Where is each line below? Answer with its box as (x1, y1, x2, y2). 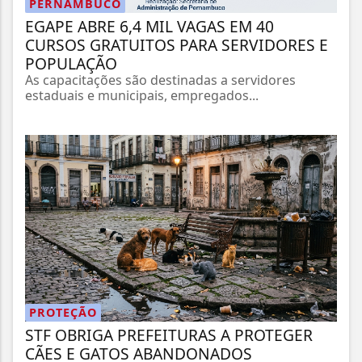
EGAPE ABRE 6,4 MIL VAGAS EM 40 (25, 15, 274, 38)
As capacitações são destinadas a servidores (25, 71, 296, 90)
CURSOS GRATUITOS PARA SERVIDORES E (25, 34, 328, 57)
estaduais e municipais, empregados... (25, 86, 259, 105)
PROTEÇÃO (29, 304, 97, 320)
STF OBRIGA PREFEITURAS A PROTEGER (25, 323, 313, 346)
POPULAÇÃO (25, 53, 117, 75)
